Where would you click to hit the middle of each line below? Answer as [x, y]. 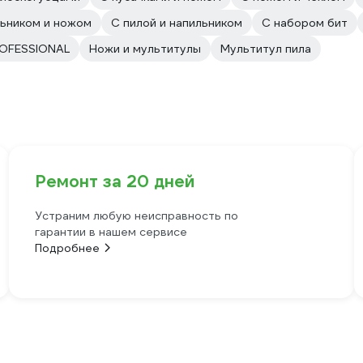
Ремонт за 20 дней [114, 181]
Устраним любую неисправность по [136, 216]
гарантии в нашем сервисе [111, 232]
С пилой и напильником [177, 23]
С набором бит [305, 23]
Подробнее [67, 248]
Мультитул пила [266, 49]
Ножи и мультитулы [145, 49]
